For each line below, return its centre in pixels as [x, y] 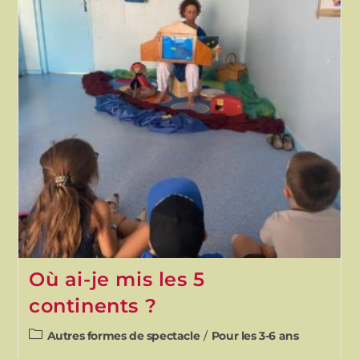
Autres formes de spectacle [123, 335]
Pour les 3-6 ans [255, 335]
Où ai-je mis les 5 [117, 279]
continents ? [93, 305]
